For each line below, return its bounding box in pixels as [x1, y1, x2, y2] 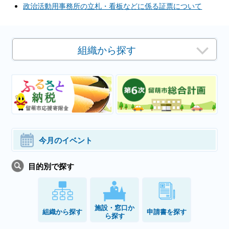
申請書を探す [147, 208, 187, 216]
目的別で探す [28, 162, 75, 171]
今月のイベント [39, 135, 93, 145]
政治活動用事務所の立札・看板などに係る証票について [23, 2, 202, 10]
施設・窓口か [95, 203, 134, 212]
